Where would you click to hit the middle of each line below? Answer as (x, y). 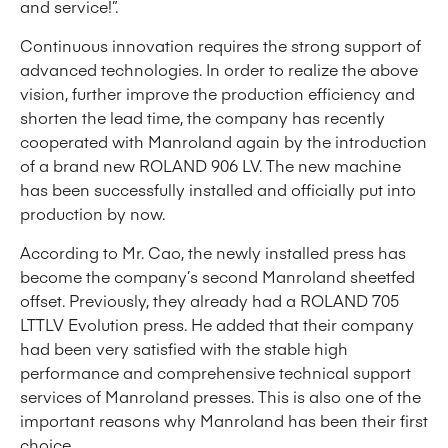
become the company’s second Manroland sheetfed (217, 276)
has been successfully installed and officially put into (218, 189)
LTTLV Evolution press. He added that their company (217, 324)
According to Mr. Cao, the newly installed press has (213, 252)
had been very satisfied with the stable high (184, 348)
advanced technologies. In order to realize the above (219, 69)
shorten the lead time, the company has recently (202, 117)
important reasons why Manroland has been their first (224, 420)
